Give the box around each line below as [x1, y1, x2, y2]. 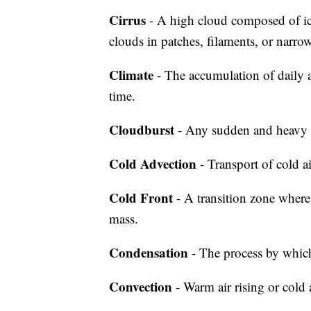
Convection [109, 277, 172, 296]
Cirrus [109, 10, 146, 29]
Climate [109, 65, 153, 84]
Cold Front [109, 188, 173, 207]
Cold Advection [109, 154, 196, 173]
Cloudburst [109, 120, 174, 139]
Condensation [109, 243, 188, 262]
